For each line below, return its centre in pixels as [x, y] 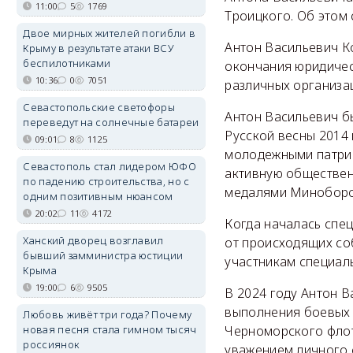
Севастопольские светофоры [99, 107]
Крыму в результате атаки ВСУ [98, 48]
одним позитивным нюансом [98, 196]
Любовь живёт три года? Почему [108, 314]
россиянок [51, 344]
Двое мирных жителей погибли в [110, 33]
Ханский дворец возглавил [93, 240]
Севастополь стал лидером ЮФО [110, 166]
